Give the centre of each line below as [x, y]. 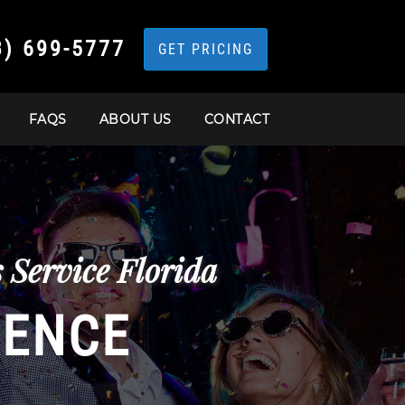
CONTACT [236, 119]
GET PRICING [206, 49]
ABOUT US [135, 119]
